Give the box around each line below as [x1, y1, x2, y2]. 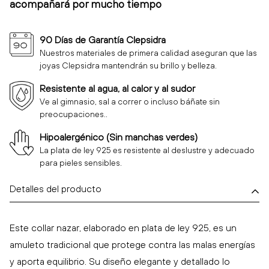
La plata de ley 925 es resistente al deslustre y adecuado [40, 145, 255, 156]
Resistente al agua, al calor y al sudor [40, 83, 195, 94]
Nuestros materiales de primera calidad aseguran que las [40, 48, 257, 58]
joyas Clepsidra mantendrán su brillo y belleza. [40, 61, 217, 71]
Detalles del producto [10, 183, 101, 195]
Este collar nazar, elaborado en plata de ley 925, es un [10, 222, 237, 234]
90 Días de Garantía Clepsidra [40, 34, 166, 46]
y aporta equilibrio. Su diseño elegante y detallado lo [10, 256, 230, 267]
